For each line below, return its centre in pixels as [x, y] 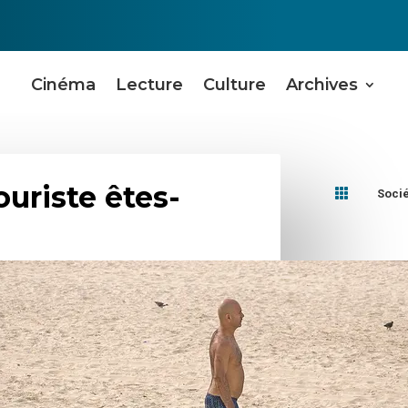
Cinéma [64, 85]
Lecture [150, 85]
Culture [235, 85]
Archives [322, 85]
